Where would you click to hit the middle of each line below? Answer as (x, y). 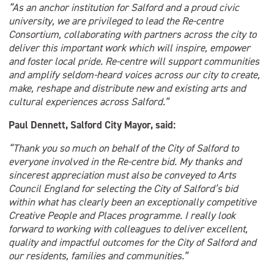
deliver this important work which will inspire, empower (129, 48)
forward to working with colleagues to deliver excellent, (128, 229)
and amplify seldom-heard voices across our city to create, (134, 75)
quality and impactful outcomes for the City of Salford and (132, 242)
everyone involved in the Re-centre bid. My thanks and (125, 161)
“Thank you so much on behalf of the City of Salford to (124, 148)
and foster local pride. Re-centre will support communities (134, 61)
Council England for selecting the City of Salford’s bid (123, 188)
